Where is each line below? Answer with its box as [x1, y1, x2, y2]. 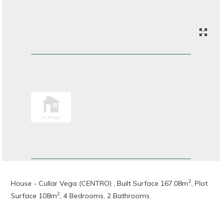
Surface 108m [11, 191, 57, 200]
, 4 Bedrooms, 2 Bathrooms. [60, 191, 152, 200]
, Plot [191, 178, 208, 188]
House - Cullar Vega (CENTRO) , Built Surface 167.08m [11, 178, 189, 188]
